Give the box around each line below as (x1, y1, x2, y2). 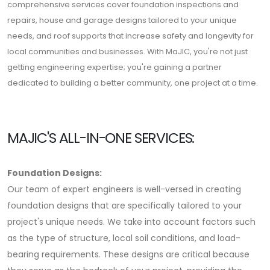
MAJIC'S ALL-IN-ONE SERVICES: (7, 128, 198, 148)
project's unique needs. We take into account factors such (7, 216, 256, 228)
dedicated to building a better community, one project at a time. (7, 77, 258, 89)
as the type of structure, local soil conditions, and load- (7, 232, 240, 244)
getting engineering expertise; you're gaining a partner (7, 61, 222, 73)
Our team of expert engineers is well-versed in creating (7, 183, 241, 195)
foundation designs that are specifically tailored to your (7, 199, 242, 212)
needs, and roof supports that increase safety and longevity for (7, 30, 254, 42)
